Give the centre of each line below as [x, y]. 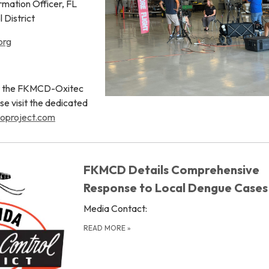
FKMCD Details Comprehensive [171, 169]
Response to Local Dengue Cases [176, 187]
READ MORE [105, 228]
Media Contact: [115, 208]
